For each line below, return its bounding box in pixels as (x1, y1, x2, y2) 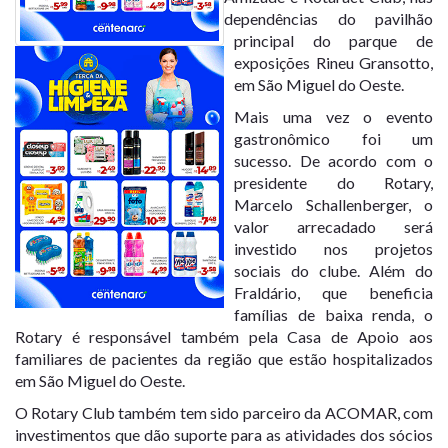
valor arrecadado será (234, 216, 433, 236)
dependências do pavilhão (224, 8, 433, 28)
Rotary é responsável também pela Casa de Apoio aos (15, 326, 433, 346)
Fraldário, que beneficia (234, 282, 433, 302)
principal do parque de (234, 30, 433, 50)
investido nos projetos (234, 238, 433, 258)
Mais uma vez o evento (234, 106, 433, 126)
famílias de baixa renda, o (234, 304, 433, 324)
